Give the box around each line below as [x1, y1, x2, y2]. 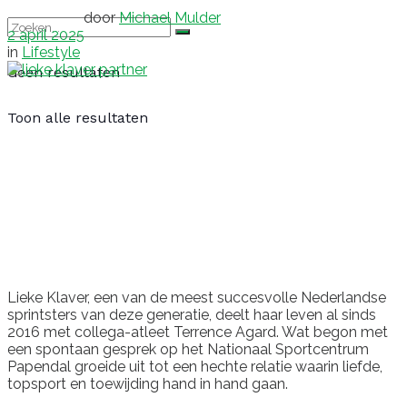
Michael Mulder [119, 8, 221, 26]
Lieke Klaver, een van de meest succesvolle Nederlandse [7, 288, 386, 306]
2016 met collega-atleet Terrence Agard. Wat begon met [7, 323, 388, 341]
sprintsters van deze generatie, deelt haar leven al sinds [7, 305, 376, 323]
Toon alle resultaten [7, 109, 148, 126]
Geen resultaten [7, 64, 120, 81]
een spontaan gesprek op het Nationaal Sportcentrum [7, 340, 369, 358]
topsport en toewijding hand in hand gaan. [7, 374, 288, 392]
